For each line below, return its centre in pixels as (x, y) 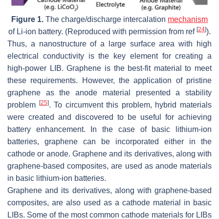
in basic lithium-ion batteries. (57, 178)
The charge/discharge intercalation (106, 20)
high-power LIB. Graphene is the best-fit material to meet (109, 68)
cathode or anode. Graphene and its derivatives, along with (109, 154)
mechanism (188, 20)
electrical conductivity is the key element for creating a (109, 56)
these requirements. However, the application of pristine (109, 81)
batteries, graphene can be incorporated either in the (109, 142)
